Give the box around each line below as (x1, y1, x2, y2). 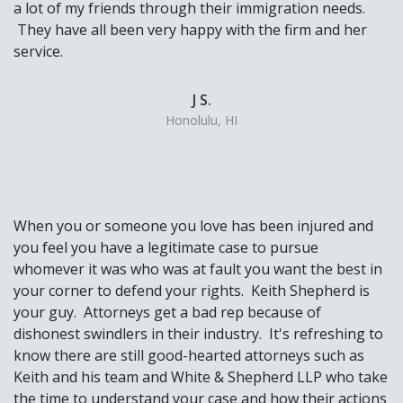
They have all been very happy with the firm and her (13, 20, 367, 40)
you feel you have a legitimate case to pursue (13, 237, 318, 258)
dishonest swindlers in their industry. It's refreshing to (13, 324, 383, 345)
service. (13, 41, 63, 62)
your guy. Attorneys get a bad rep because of (13, 302, 321, 323)
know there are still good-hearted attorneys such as (13, 345, 364, 366)
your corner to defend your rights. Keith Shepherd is (13, 281, 370, 301)
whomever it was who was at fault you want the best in (13, 259, 382, 280)
